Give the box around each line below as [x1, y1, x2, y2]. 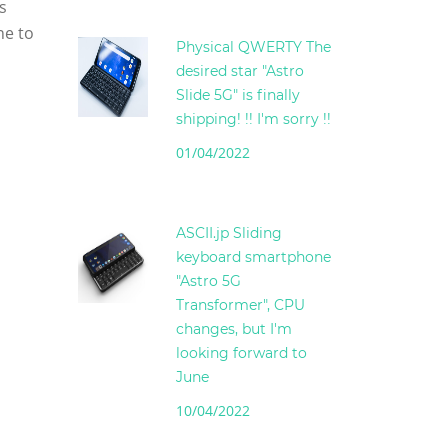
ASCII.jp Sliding [176, 224, 282, 243]
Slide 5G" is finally [176, 86, 300, 105]
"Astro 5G [176, 272, 241, 291]
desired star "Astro [176, 62, 304, 81]
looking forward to [176, 344, 307, 363]
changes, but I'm [176, 320, 292, 339]
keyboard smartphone [176, 248, 331, 267]
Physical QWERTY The [176, 38, 331, 57]
